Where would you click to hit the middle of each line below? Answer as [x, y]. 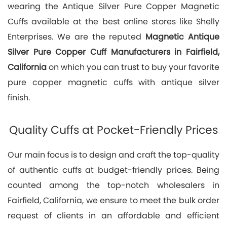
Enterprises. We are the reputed [77, 36]
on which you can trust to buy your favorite [133, 67]
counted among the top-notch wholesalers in [113, 185]
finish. [19, 97]
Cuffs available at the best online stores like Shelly [113, 21]
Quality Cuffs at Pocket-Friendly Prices [113, 130]
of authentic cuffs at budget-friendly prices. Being [113, 170]
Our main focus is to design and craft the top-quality [113, 155]
